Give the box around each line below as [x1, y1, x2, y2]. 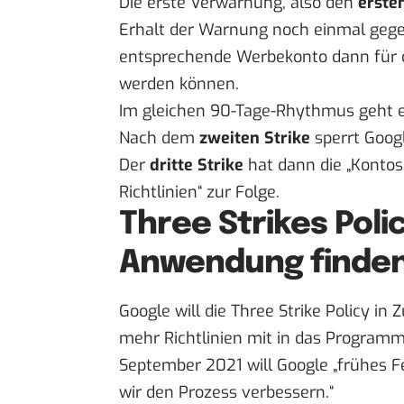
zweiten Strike [199, 127, 310, 150]
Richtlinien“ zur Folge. [119, 181, 280, 204]
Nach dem [119, 127, 199, 150]
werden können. [119, 73, 239, 96]
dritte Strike [150, 154, 243, 177]
